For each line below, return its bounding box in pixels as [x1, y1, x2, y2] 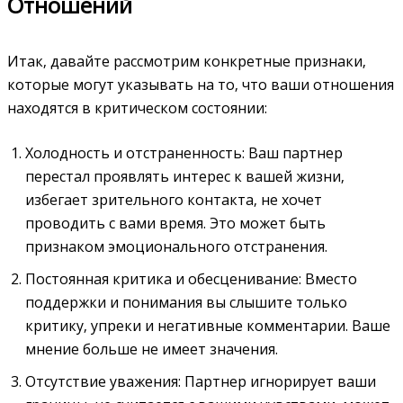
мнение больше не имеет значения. [25, 338, 278, 359]
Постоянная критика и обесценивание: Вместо [25, 268, 357, 289]
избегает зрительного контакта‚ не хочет [25, 189, 322, 210]
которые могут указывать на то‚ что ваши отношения [7, 74, 394, 94]
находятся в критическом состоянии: [7, 97, 267, 118]
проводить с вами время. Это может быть [25, 212, 326, 233]
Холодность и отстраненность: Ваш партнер [25, 142, 343, 163]
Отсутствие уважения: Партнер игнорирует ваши [25, 371, 376, 391]
